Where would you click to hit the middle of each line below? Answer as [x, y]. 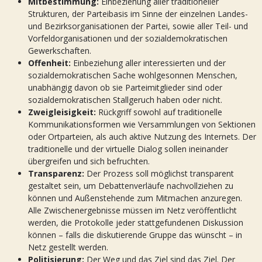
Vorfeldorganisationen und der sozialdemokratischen [128, 38]
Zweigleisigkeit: [62, 112]
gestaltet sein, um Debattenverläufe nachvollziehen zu [131, 186]
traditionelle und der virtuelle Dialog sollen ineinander [128, 149]
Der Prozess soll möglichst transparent [159, 173]
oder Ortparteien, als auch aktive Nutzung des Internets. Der [142, 137]
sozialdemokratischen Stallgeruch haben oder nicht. [125, 100]
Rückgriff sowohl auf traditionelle [159, 112]
